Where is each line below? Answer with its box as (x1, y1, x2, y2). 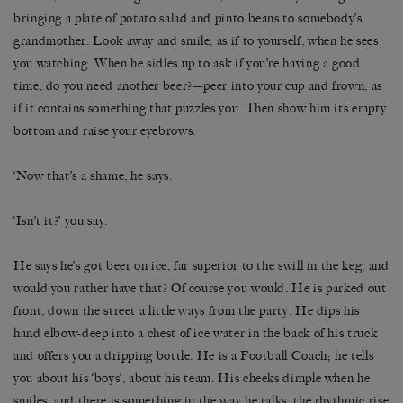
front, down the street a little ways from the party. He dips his (13, 303, 360, 319)
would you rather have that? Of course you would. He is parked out (13, 281, 387, 297)
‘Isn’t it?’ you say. (13, 213, 108, 229)
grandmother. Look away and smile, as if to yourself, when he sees (13, 33, 379, 49)
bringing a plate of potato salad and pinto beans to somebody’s (13, 11, 363, 27)
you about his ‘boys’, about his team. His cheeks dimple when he (13, 371, 371, 387)
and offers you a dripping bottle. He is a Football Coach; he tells (13, 348, 374, 364)
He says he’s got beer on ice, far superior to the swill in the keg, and (13, 258, 390, 274)
